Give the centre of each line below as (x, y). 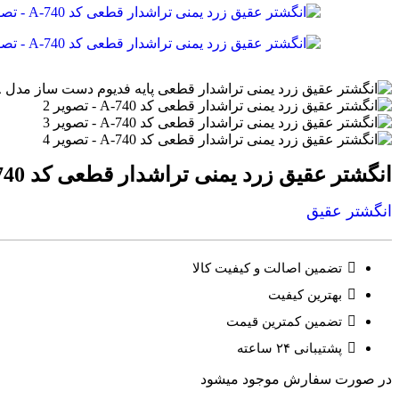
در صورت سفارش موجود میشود (296, 379)
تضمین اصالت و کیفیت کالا (267, 269)
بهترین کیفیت (305, 295)
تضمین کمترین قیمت (284, 322)
